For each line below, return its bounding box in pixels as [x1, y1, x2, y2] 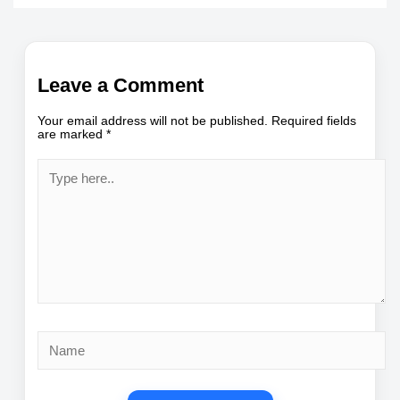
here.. [37, 171, 69, 186]
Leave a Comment [37, 73, 204, 96]
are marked [37, 127, 107, 141]
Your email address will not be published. [37, 113, 269, 128]
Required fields [271, 113, 357, 128]
